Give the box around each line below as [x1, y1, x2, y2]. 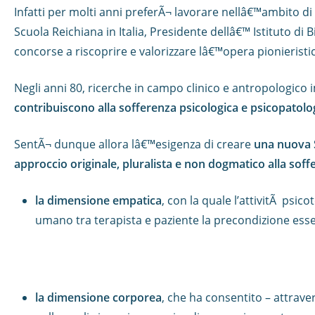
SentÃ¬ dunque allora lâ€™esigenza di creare [14, 136, 254, 152]
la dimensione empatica [35, 193, 162, 208]
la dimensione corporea [35, 290, 162, 305]
